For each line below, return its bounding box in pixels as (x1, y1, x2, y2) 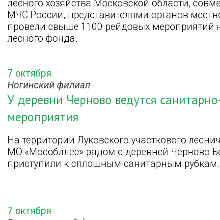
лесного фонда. (7, 32, 78, 44)
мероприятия (7, 109, 79, 125)
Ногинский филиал (7, 80, 90, 91)
